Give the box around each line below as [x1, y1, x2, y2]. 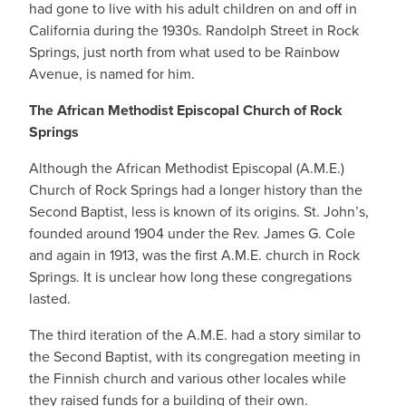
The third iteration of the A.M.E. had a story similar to [29, 324, 361, 345]
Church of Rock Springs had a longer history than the [29, 179, 362, 200]
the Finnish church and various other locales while [29, 368, 346, 389]
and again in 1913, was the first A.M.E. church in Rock [29, 245, 360, 266]
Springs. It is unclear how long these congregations [29, 266, 352, 287]
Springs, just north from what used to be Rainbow [29, 42, 340, 63]
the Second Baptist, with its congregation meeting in [29, 346, 361, 367]
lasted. [29, 288, 71, 309]
